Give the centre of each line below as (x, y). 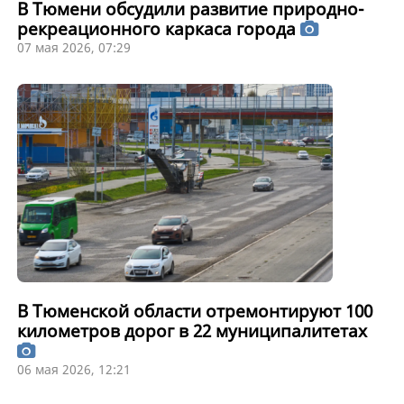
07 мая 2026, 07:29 (73, 48)
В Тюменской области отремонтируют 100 (194, 311)
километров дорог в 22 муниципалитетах (192, 331)
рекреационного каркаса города (158, 29)
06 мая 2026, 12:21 (73, 369)
